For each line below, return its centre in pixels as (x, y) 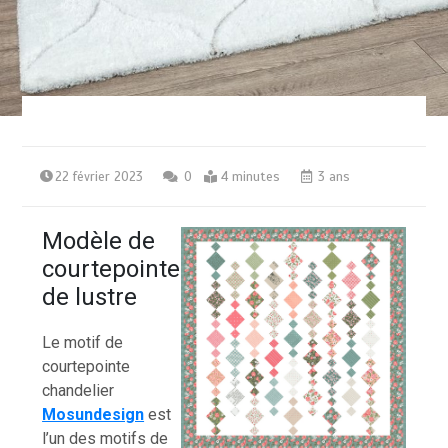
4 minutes (251, 177)
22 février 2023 (99, 177)
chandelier (78, 391)
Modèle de (99, 241)
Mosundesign (93, 415)
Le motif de (83, 343)
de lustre (90, 297)
